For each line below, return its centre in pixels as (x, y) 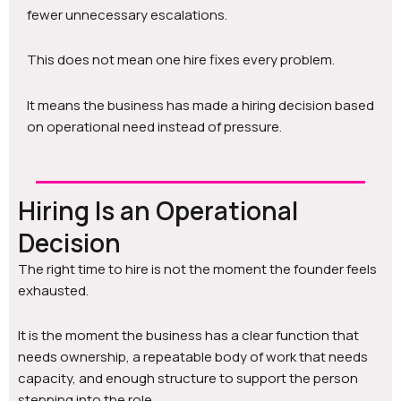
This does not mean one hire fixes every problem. (181, 60)
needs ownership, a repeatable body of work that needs (193, 356)
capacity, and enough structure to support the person (188, 378)
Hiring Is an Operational (158, 210)
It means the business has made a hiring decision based (200, 105)
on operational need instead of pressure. (154, 126)
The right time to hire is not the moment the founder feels (197, 269)
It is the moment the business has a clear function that (188, 335)
